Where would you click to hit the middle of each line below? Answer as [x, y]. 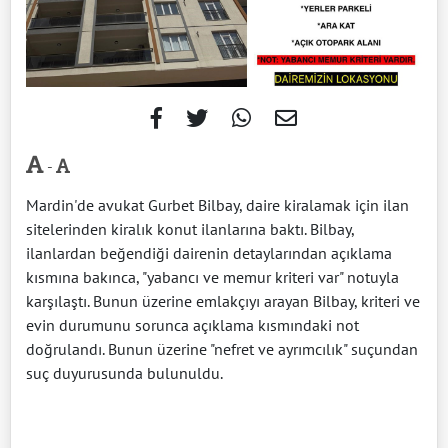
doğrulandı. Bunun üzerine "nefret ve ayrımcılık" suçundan [222, 349]
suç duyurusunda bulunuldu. [124, 373]
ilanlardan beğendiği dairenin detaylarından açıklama [209, 253]
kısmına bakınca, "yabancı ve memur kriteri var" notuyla [212, 277]
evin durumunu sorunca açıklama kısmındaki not [192, 325]
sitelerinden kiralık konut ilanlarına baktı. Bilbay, [190, 229]
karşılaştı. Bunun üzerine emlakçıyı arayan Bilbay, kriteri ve [223, 301]
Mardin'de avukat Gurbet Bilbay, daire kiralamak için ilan [217, 205]
